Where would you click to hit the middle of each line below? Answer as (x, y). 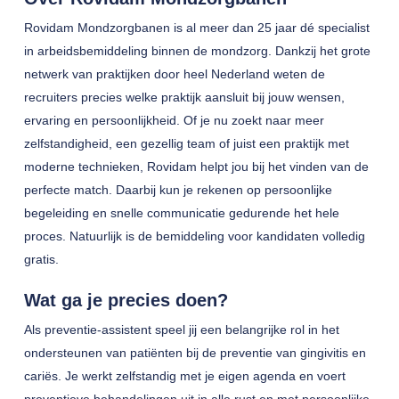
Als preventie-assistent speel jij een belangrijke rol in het (181, 330)
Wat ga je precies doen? (126, 300)
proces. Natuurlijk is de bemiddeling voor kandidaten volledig (194, 236)
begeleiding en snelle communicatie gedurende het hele (181, 213)
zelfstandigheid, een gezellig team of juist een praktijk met (186, 143)
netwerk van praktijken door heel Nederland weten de (174, 74)
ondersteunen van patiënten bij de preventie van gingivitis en (195, 353)
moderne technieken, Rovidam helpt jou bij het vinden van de (196, 167)
